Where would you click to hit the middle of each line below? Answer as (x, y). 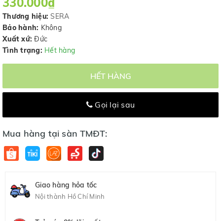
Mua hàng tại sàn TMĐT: (55, 133)
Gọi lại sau (114, 105)
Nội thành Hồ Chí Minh (70, 197)
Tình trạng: (22, 51)
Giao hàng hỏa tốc (66, 185)
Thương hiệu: (25, 17)
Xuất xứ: (17, 39)
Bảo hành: (21, 28)
